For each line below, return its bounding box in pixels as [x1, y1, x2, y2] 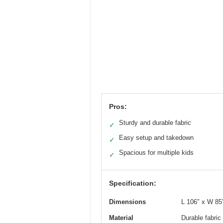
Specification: [109, 179, 156, 187]
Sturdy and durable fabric [119, 118, 191, 126]
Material [109, 214, 133, 222]
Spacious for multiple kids [119, 148, 194, 156]
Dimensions [109, 198, 146, 206]
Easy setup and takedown [119, 133, 194, 141]
